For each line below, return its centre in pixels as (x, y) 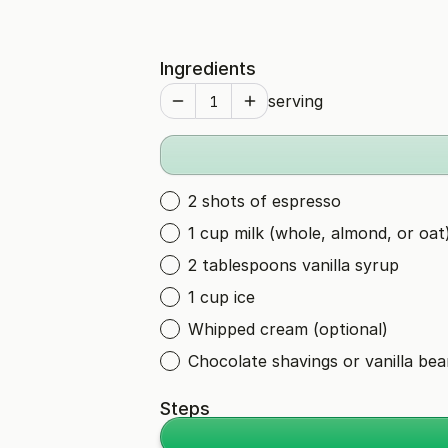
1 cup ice (221, 297)
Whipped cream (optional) (288, 329)
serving (295, 101)
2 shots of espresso (264, 201)
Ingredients (208, 68)
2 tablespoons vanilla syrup (293, 265)
